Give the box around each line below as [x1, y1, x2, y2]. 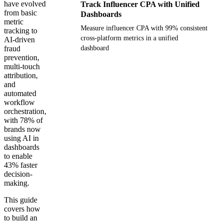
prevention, [4, 53, 39, 62]
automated [4, 89, 36, 98]
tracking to [4, 26, 37, 35]
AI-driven [4, 35, 35, 44]
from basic [4, 8, 37, 17]
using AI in [4, 134, 39, 143]
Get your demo [121, 67, 167, 75]
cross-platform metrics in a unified [81, 34, 178, 42]
